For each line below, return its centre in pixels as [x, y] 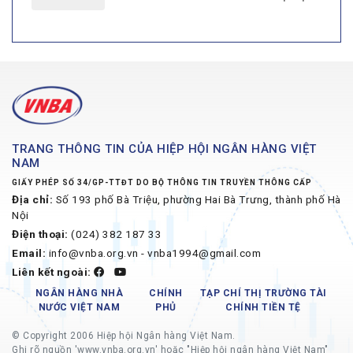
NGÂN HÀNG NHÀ [79, 293]
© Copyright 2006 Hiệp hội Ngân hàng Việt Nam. [124, 335]
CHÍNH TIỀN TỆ [263, 307]
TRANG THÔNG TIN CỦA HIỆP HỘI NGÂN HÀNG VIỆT [164, 149]
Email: [29, 253]
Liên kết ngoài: [52, 271]
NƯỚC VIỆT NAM [79, 307]
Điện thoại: [40, 234]
